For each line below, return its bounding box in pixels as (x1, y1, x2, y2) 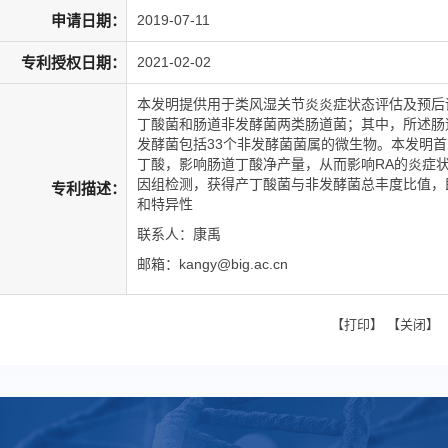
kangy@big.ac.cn (179, 256, 288, 272)
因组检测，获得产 (137, 176, 249, 192)
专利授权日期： (21, 54, 126, 71)
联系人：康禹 (137, 226, 221, 242)
